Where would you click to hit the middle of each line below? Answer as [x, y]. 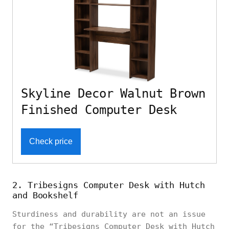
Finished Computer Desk [99, 110]
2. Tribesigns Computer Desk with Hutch [109, 185]
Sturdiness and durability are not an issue [109, 214]
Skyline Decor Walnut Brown [113, 93]
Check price [51, 141]
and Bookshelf [45, 195]
